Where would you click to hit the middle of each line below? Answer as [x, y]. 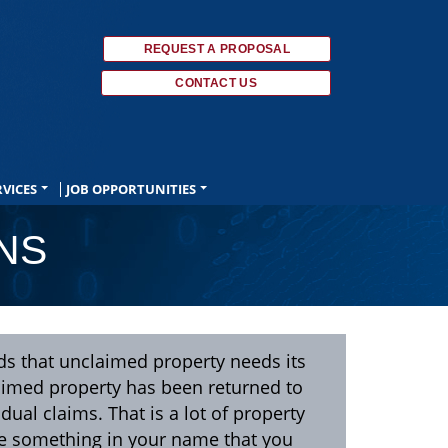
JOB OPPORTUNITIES [131, 188]
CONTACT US [216, 83]
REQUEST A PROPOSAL [216, 49]
